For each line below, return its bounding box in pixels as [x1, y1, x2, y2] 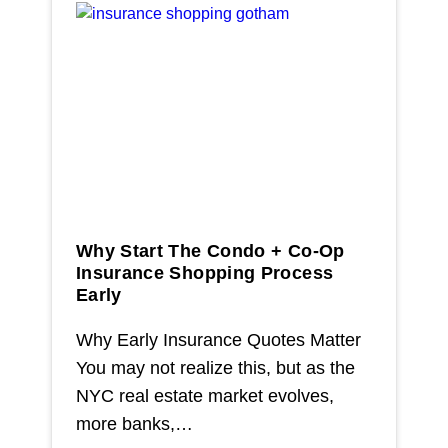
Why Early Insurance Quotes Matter [75, 330, 361, 350]
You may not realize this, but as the [75, 358, 355, 378]
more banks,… [75, 414, 193, 434]
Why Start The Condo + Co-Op [75, 241, 345, 261]
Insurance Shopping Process [75, 263, 334, 283]
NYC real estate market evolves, [75, 386, 334, 406]
